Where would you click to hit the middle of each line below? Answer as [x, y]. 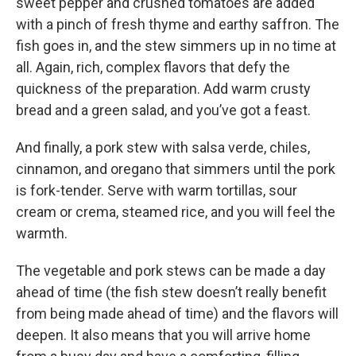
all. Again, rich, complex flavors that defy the [153, 68]
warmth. [42, 234]
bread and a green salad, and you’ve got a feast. [163, 110]
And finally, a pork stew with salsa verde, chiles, [163, 148]
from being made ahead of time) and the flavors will [177, 314]
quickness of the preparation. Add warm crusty [163, 89]
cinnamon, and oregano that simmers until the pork [176, 169]
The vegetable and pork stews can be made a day [171, 271]
